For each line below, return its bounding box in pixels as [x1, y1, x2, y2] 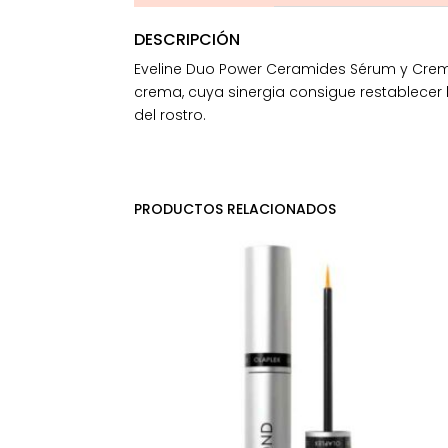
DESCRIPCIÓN [134, 27, 241, 51]
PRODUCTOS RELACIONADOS [134, 198, 337, 219]
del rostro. [134, 104, 207, 125]
